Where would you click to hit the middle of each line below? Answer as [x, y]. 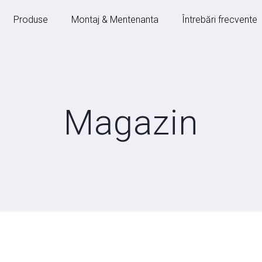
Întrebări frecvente [220, 20]
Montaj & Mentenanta [115, 20]
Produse [31, 20]
